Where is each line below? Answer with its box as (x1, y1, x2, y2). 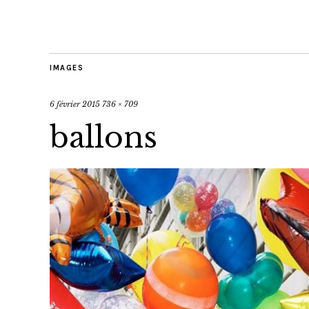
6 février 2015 (50, 99, 100, 109)
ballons (50, 119, 157, 155)
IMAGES (50, 63, 83, 72)
